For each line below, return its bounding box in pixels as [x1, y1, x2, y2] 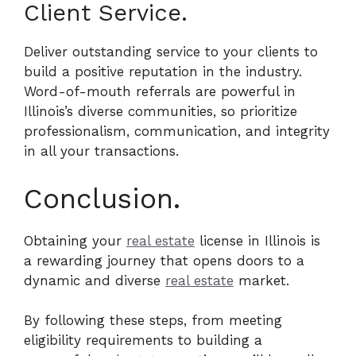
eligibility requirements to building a [24, 332, 262, 348]
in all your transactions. [24, 143, 179, 159]
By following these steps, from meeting [24, 312, 282, 328]
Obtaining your [24, 232, 126, 249]
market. [234, 272, 289, 288]
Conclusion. [24, 181, 180, 215]
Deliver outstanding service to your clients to [24, 44, 318, 60]
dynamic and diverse [24, 272, 165, 288]
